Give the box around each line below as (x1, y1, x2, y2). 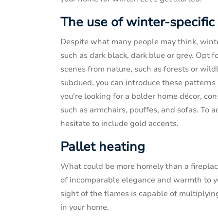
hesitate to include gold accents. (60, 118, 179, 129)
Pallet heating (60, 138, 145, 155)
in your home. (60, 202, 109, 213)
